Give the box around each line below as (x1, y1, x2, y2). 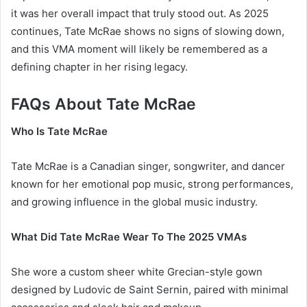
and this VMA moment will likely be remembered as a (11, 42, 267, 56)
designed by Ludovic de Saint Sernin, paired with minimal (11, 283, 288, 297)
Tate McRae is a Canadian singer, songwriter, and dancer (11, 160, 285, 173)
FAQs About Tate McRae (11, 94, 196, 114)
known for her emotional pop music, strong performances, (11, 177, 293, 191)
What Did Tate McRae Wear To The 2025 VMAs (11, 230, 247, 244)
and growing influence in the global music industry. (11, 195, 258, 209)
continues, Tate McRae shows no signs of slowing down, (11, 24, 284, 38)
